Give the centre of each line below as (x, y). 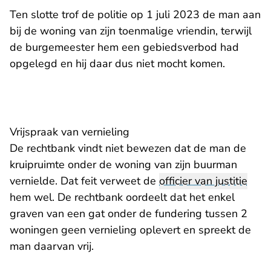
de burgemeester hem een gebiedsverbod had (124, 47)
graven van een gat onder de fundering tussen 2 (129, 214)
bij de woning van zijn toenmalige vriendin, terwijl (131, 31)
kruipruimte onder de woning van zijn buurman (123, 165)
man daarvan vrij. (52, 247)
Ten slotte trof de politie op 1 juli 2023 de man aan (135, 15)
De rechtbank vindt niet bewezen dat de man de (128, 149)
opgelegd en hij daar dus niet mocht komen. (117, 64)
